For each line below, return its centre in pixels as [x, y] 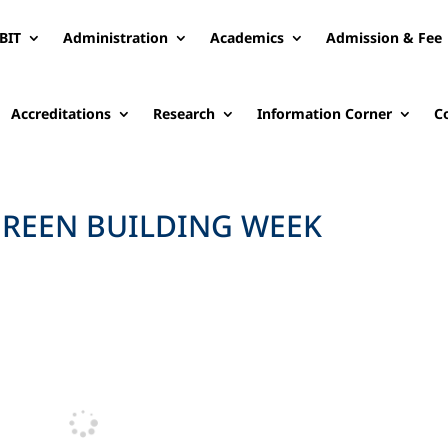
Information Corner [324, 113]
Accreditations [60, 113]
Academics [246, 37]
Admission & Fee [383, 37]
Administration [115, 37]
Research [183, 113]
